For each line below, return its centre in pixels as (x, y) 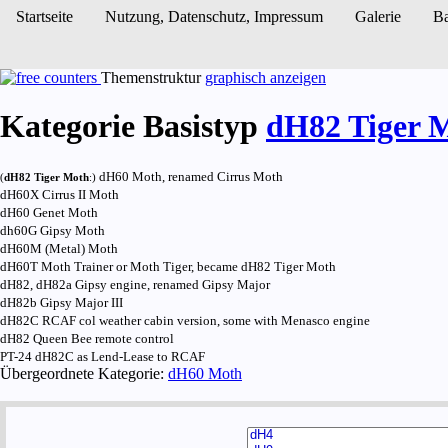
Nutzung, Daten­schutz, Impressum (214, 16)
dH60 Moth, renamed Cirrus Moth (189, 176)
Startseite (44, 16)
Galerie (378, 16)
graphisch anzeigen (265, 77)
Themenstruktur (153, 77)
